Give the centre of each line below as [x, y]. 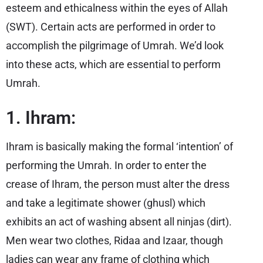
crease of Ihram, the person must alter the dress [118, 184]
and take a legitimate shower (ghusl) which [106, 203]
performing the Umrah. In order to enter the [106, 165]
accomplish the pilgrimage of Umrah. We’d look [115, 45]
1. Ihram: [41, 118]
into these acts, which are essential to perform [113, 64]
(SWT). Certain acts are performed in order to [111, 27]
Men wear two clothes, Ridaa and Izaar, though [114, 240]
